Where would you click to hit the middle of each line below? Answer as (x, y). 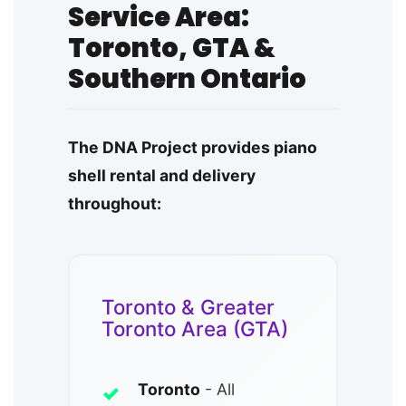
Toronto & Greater (188, 307)
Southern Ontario (187, 79)
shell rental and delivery (162, 176)
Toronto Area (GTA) (195, 329)
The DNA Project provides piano (193, 148)
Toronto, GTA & (172, 48)
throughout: (115, 204)
